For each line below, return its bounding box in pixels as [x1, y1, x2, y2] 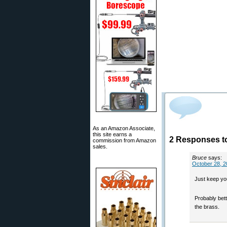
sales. [93, 143, 107, 149]
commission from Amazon [93, 137, 156, 143]
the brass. [195, 204, 219, 210]
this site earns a [93, 131, 132, 137]
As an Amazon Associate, [93, 125, 155, 131]
